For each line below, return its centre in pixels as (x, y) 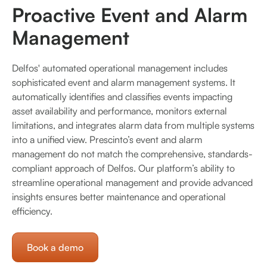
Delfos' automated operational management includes (120, 68)
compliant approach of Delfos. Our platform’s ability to (123, 168)
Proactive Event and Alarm (130, 15)
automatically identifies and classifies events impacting (122, 96)
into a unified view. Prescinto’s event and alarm (107, 139)
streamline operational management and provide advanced (132, 182)
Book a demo (55, 247)
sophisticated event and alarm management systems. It (124, 82)
